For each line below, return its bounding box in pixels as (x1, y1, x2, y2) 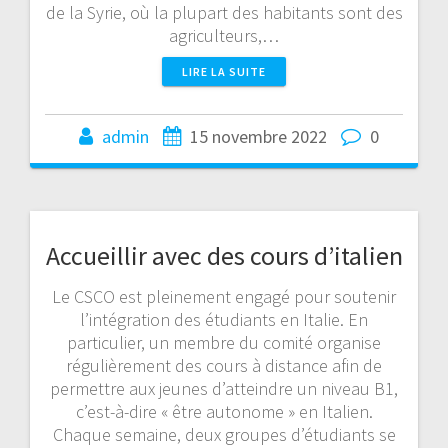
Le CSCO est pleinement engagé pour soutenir (52, 284, 396, 308)
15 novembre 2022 (190, 124, 327, 148)
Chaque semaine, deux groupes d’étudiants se (52, 422, 396, 446)
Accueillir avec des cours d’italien (45, 238, 403, 272)
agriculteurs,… (169, 23, 279, 47)
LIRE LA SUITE (182, 63, 266, 79)
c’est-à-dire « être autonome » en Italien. (75, 399, 373, 423)
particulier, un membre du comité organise (67, 330, 381, 354)
